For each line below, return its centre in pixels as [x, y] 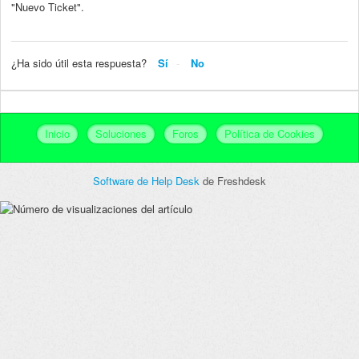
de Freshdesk [234, 181]
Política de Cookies [269, 134]
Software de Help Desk [148, 181]
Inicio [57, 134]
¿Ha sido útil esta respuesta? [79, 63]
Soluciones [121, 134]
